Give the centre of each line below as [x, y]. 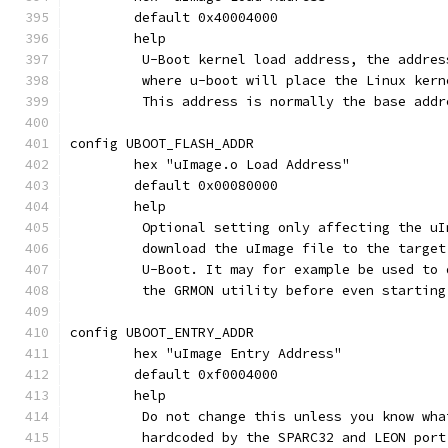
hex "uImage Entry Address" [238, 353]
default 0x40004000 [206, 17]
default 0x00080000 [206, 185]
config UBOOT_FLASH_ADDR [162, 143]
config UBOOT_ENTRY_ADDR [162, 332]
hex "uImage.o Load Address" [242, 164]
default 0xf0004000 [206, 374]
